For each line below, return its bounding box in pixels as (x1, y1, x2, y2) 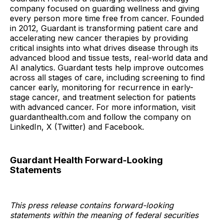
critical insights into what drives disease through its (10, 43, 198, 53)
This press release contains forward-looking (10, 200, 174, 211)
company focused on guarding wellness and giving (10, 3, 199, 14)
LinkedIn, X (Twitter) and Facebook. (10, 122, 144, 132)
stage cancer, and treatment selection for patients (10, 92, 196, 103)
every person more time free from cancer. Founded (10, 13, 204, 24)
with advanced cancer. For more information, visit (10, 102, 195, 112)
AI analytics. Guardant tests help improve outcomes (10, 63, 204, 73)
